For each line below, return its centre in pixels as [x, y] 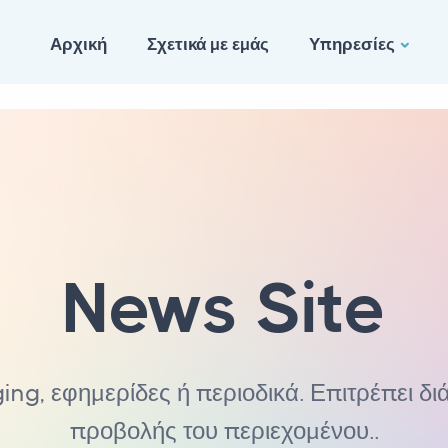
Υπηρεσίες [352, 44]
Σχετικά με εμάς [208, 44]
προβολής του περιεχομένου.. [224, 431]
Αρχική [78, 44]
